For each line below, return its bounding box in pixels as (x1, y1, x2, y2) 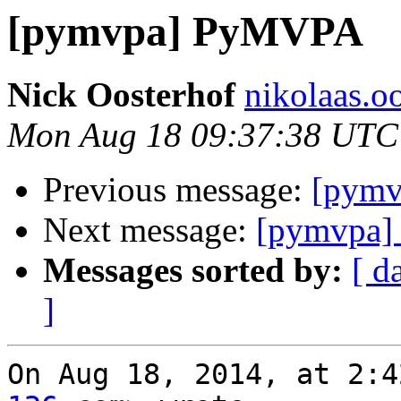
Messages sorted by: (43, 251, 343, 290)
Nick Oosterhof (7, 75, 235, 115)
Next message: (43, 210, 256, 250)
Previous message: (43, 170, 311, 209)
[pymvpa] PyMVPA (7, 8, 363, 55)
